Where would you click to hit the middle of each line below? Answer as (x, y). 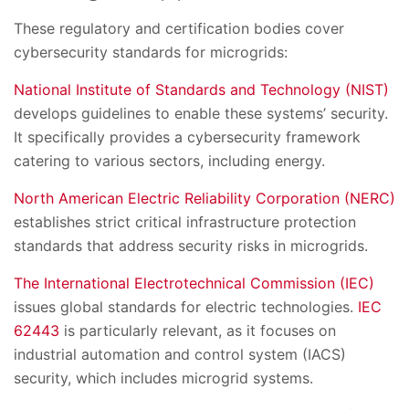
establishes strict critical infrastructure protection (185, 222)
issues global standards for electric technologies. (186, 307)
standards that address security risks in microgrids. (191, 246)
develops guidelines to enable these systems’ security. (201, 114)
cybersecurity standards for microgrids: (151, 52)
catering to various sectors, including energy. (169, 161)
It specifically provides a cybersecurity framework (187, 137)
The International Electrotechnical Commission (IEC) (194, 283)
